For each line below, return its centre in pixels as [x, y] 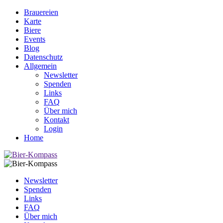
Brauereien [41, 12]
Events [35, 39]
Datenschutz [43, 57]
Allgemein [40, 66]
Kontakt [56, 120]
